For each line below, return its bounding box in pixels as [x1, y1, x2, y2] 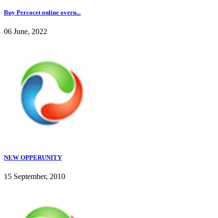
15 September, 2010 [4, 172, 65, 181]
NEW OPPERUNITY [4, 153, 62, 161]
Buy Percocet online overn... [4, 9, 81, 17]
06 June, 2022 [4, 27, 47, 36]
